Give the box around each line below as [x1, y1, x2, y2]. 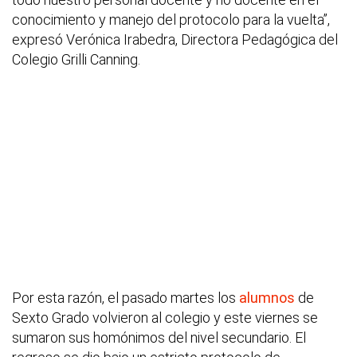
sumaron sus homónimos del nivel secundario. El [12, 329, 306, 347]
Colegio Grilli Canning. [12, 51, 140, 69]
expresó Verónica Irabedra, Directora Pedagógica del [12, 31, 338, 49]
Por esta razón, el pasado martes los [12, 289, 239, 307]
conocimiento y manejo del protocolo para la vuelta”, [12, 11, 330, 29]
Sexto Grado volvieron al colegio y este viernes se [12, 309, 318, 327]
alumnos [239, 289, 295, 307]
